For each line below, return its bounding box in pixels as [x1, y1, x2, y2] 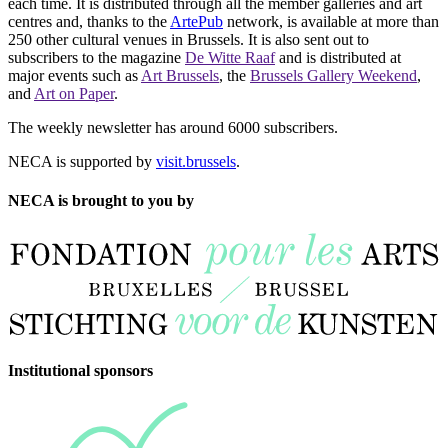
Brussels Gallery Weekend [250, 67, 417, 85]
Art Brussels [141, 67, 219, 85]
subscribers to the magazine [8, 49, 185, 67]
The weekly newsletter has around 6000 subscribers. [8, 119, 338, 137]
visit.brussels [156, 153, 236, 171]
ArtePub [170, 13, 223, 31]
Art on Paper [34, 85, 114, 103]
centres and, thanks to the [8, 13, 170, 31]
